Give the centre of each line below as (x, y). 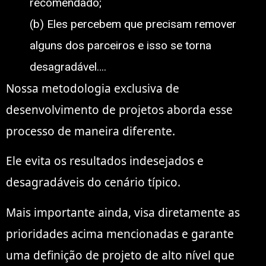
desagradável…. (68, 66)
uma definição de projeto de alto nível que (120, 255)
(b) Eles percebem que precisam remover (133, 24)
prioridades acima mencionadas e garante (120, 234)
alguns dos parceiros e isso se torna (121, 45)
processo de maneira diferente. (91, 131)
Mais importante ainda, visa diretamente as (123, 212)
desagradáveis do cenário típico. (93, 183)
